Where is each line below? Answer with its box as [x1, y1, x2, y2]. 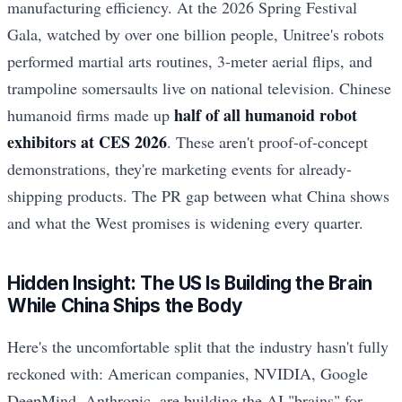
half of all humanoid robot [174, 103, 357, 127]
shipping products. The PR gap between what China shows [7, 185, 389, 207]
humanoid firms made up [7, 104, 174, 127]
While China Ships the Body [7, 293, 243, 317]
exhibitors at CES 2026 [7, 130, 167, 154]
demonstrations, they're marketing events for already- [7, 158, 352, 180]
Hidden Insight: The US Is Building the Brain [7, 271, 372, 294]
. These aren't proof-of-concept [167, 131, 368, 153]
